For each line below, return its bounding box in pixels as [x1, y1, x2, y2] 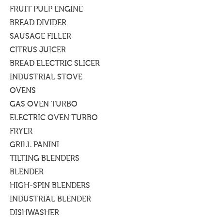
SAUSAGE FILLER [10, 32, 71, 41]
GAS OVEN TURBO [10, 100, 77, 108]
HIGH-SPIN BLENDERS [10, 181, 90, 190]
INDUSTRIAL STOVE [10, 73, 82, 81]
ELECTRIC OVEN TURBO [10, 113, 98, 122]
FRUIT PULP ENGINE [10, 5, 83, 14]
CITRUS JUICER [10, 46, 66, 54]
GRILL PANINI [10, 140, 59, 149]
